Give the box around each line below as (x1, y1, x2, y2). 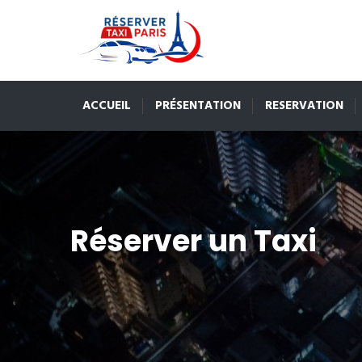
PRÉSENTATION (155, 96, 241, 116)
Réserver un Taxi (70, 221, 317, 262)
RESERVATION (265, 96, 343, 116)
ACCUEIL (82, 96, 131, 116)
